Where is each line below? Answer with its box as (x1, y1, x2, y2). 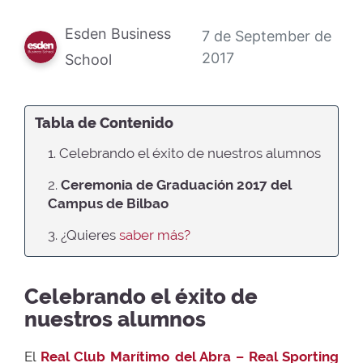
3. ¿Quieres (48, 227, 119, 244)
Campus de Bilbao (48, 195, 169, 212)
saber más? (119, 227, 190, 244)
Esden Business (65, 25, 171, 43)
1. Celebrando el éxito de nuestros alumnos (48, 145, 321, 162)
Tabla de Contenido (35, 114, 173, 133)
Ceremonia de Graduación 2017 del (61, 177, 291, 194)
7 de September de (202, 28, 332, 45)
